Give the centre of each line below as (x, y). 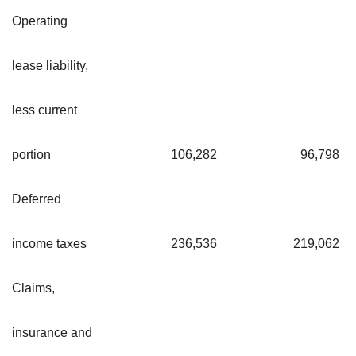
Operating (40, 21)
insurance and (52, 332)
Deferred (37, 199)
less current (44, 110)
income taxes (49, 243)
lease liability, (50, 65)
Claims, (33, 288)
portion (31, 154)
